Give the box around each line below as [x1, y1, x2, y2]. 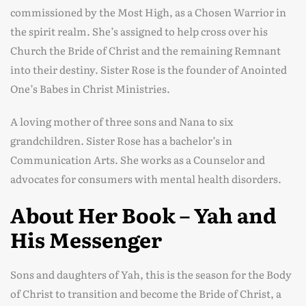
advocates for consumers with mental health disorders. [10, 171, 281, 186]
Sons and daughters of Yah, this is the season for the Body [10, 266, 292, 282]
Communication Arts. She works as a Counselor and [10, 152, 265, 167]
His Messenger [10, 224, 162, 254]
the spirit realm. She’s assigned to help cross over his [10, 23, 268, 39]
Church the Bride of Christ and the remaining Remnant [10, 42, 281, 58]
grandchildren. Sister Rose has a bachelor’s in [10, 133, 232, 148]
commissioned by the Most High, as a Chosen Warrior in [10, 4, 286, 20]
